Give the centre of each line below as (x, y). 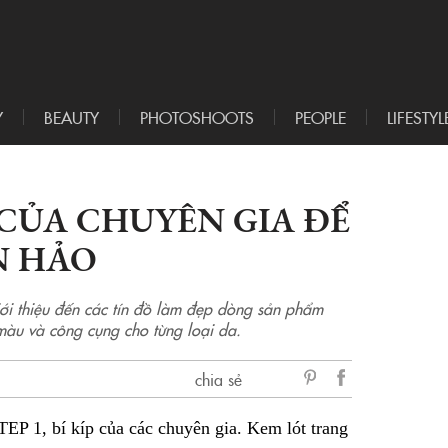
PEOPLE (320, 117)
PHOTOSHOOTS (197, 117)
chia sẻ (218, 379)
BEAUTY (71, 117)
